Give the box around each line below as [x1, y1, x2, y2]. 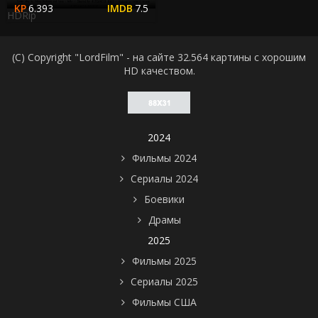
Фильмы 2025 [132, 254, 197, 268]
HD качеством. [123, 64, 195, 78]
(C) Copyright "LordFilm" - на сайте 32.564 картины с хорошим [12, 50, 306, 65]
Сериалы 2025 [131, 275, 198, 289]
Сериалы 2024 [131, 172, 198, 186]
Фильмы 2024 [132, 151, 197, 165]
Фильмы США [132, 295, 197, 309]
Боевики [144, 192, 185, 207]
